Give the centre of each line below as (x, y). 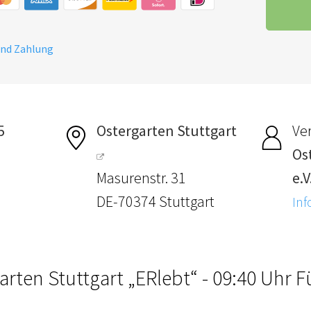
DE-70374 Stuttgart (156, 201)
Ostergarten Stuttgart (167, 130)
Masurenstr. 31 (142, 177)
